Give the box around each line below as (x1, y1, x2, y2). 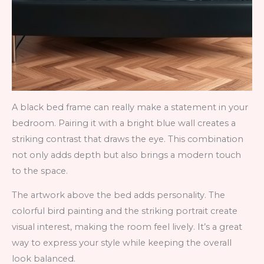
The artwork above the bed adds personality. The (12, 190, 225, 201)
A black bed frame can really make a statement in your (12, 101, 248, 113)
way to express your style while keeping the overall (12, 237, 232, 249)
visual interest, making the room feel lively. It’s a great (12, 222, 242, 233)
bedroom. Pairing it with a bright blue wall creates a (12, 117, 236, 128)
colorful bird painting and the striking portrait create (12, 206, 237, 217)
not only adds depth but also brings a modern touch (12, 149, 241, 160)
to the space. (12, 165, 68, 176)
